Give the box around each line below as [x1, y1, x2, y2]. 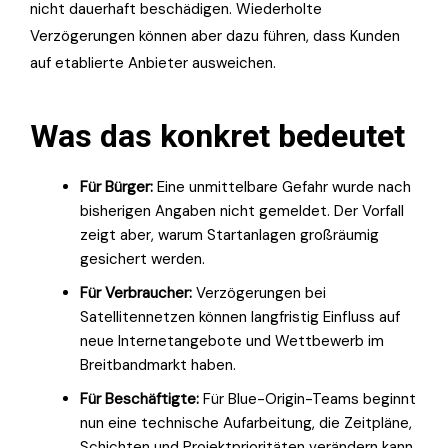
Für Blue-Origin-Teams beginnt [199, 388, 416, 409]
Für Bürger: [80, 176, 153, 197]
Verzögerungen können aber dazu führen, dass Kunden [30, 25, 400, 46]
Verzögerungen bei [192, 282, 326, 303]
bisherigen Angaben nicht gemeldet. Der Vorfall [80, 200, 404, 221]
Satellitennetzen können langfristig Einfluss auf [80, 306, 400, 327]
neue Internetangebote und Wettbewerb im [80, 330, 384, 351]
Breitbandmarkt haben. [80, 354, 236, 375]
